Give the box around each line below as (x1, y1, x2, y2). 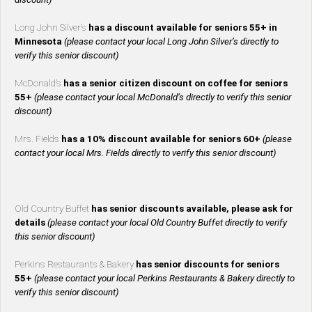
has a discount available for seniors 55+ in (88, 22, 277, 33)
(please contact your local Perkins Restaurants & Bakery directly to (34, 273, 295, 284)
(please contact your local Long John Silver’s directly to (64, 36, 279, 47)
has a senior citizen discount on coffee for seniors (63, 78, 288, 89)
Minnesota (15, 36, 64, 47)
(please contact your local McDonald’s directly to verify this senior (34, 92, 291, 103)
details (15, 217, 47, 228)
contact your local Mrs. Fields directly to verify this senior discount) (15, 148, 276, 159)
